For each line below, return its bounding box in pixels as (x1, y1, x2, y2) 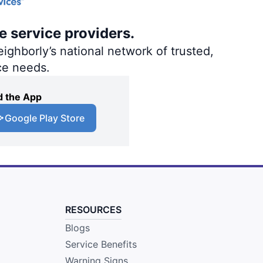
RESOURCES (65, 203, 122, 215)
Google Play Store (5, 112, 85, 124)
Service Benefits (65, 238, 137, 250)
